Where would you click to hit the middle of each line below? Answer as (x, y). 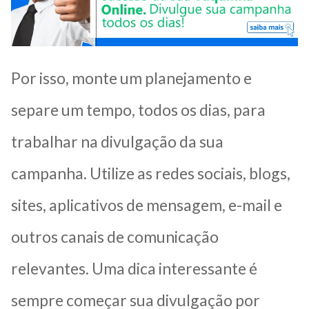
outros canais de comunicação (115, 236)
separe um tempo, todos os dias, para (138, 109)
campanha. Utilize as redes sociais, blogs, (151, 173)
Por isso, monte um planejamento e (131, 78)
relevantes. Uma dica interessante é (134, 268)
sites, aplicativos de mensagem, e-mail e (147, 205)
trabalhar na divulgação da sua (117, 141)
